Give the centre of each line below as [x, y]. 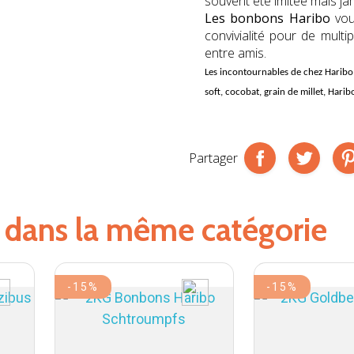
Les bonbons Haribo [267, 19]
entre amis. [235, 53]
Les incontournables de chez [265, 73]
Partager [213, 158]
